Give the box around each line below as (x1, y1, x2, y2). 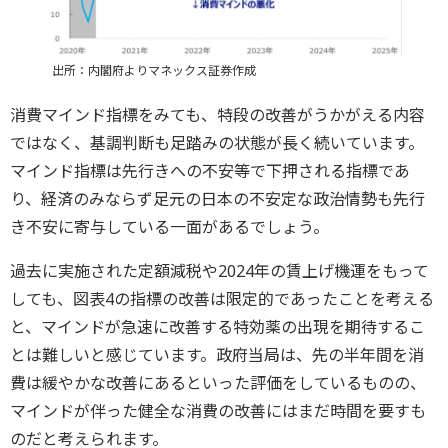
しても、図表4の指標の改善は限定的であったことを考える (10, 287, 434, 310)
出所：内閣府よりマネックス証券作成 (51, 61, 256, 79)
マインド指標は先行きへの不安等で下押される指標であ (10, 159, 410, 182)
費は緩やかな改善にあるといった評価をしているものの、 (10, 371, 426, 394)
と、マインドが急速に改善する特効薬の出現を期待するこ (10, 315, 425, 338)
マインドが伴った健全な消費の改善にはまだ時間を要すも (10, 399, 426, 422)
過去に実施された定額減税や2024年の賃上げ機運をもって (10, 259, 429, 282)
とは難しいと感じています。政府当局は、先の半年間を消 (10, 343, 424, 366)
